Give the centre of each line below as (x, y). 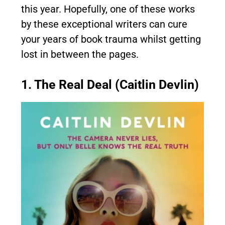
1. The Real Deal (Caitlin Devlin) (110, 85)
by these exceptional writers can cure (104, 24)
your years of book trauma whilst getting (111, 39)
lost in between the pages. (80, 54)
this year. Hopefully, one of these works (108, 9)
